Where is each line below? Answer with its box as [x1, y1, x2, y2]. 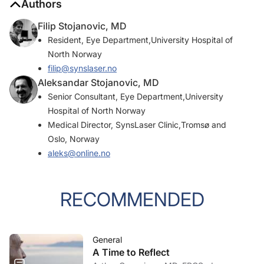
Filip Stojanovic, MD [38, 20, 127, 32]
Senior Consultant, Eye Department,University [48, 91, 223, 102]
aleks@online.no [48, 148, 110, 159]
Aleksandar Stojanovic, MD [38, 77, 159, 89]
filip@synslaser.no [48, 63, 117, 74]
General [93, 235, 122, 245]
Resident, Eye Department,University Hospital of [48, 35, 233, 45]
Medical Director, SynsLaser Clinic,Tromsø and [48, 120, 226, 130]
